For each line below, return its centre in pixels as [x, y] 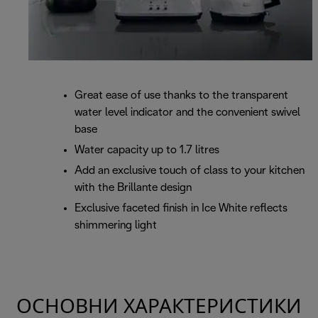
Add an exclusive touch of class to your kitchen [190, 171]
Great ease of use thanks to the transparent [181, 96]
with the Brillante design [133, 188]
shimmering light [116, 226]
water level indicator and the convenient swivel [187, 113]
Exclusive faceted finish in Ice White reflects [181, 209]
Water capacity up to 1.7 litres [147, 150]
